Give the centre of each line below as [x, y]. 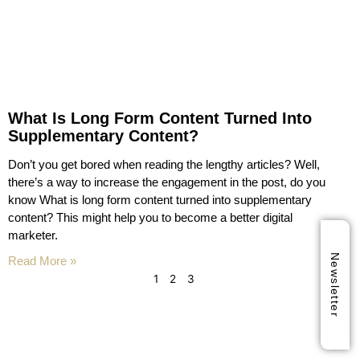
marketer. [33, 235]
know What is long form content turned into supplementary [160, 200]
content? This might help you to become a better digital [150, 217]
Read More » [42, 261]
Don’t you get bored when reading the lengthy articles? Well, [164, 164]
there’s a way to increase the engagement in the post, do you [167, 182]
